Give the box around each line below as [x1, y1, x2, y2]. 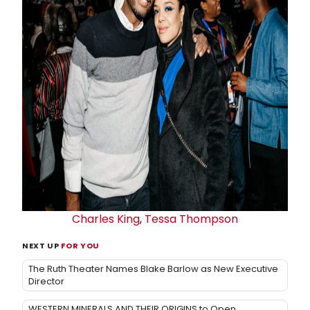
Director [28, 274, 64, 288]
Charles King [72, 210, 140, 227]
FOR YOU [61, 239, 100, 251]
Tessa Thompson [145, 210, 238, 227]
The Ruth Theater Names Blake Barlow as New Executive [28, 262, 278, 275]
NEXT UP [22, 239, 62, 251]
